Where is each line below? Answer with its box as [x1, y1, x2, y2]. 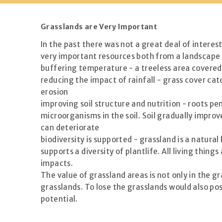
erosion [41, 87, 68, 97]
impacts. [41, 158, 73, 168]
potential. [41, 194, 78, 204]
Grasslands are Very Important [41, 22, 158, 31]
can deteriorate [41, 122, 100, 132]
